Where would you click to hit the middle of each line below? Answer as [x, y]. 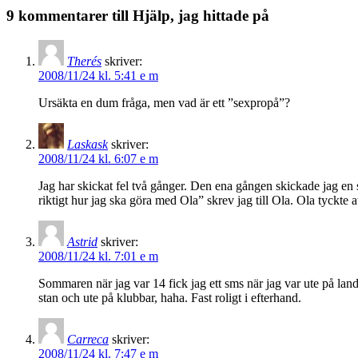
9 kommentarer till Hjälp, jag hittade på [138, 16]
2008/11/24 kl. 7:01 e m [98, 257]
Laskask [88, 145]
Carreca [88, 340]
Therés [84, 62]
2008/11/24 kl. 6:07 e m [98, 159]
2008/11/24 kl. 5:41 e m [98, 76]
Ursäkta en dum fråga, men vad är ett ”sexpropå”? [164, 103]
